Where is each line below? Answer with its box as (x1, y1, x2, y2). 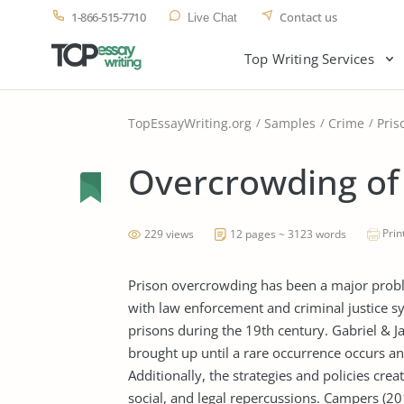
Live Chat (188, 11, 237, 24)
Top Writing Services (243, 50, 374, 68)
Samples (264, 115, 316, 132)
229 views (144, 226, 194, 242)
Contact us (280, 9, 337, 25)
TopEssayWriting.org (128, 115, 252, 132)
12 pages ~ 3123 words (230, 226, 346, 242)
